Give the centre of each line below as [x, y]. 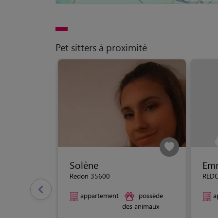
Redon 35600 [90, 176]
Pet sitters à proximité [101, 47]
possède [151, 195]
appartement [100, 195]
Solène [84, 165]
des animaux [140, 206]
